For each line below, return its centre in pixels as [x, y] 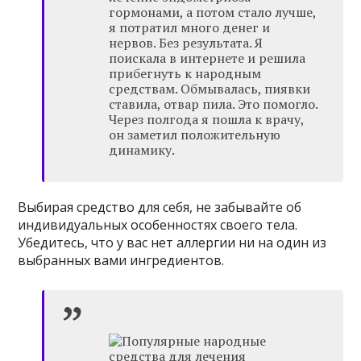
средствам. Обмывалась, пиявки [210, 89]
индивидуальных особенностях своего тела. [158, 225]
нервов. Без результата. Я [186, 43]
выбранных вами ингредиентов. [121, 261]
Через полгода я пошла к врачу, [207, 120]
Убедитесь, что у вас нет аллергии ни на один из [172, 243]
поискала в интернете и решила [207, 58]
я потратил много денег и [190, 28]
